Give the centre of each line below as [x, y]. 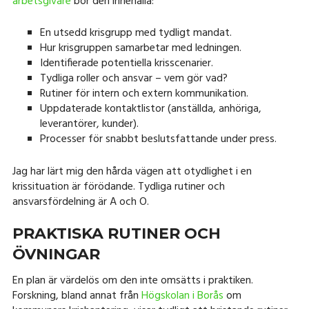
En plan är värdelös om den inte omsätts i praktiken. [132, 281]
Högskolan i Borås [182, 296]
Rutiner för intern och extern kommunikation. [144, 94]
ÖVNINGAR [56, 255]
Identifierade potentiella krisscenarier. [126, 63]
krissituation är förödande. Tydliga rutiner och [118, 187]
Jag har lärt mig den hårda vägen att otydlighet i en [132, 172]
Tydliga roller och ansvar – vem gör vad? [133, 79]
